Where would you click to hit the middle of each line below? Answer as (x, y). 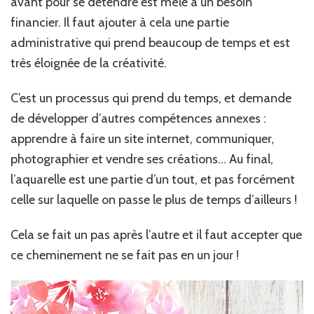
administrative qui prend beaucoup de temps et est (150, 42)
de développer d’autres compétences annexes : (138, 118)
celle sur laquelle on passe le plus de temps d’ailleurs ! (154, 199)
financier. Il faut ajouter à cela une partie (120, 22)
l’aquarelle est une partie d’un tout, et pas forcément (153, 179)
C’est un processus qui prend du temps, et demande (151, 98)
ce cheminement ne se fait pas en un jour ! (125, 255)
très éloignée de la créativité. (89, 63)
